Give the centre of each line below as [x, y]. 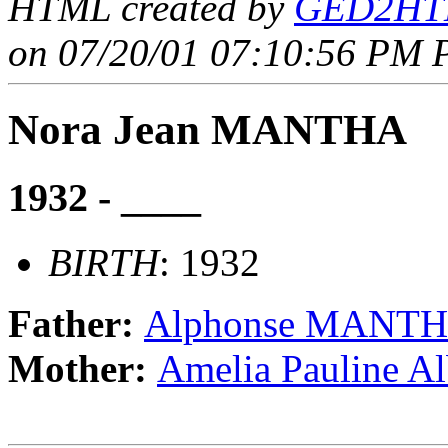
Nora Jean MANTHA [207, 130]
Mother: [82, 368]
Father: [76, 323]
